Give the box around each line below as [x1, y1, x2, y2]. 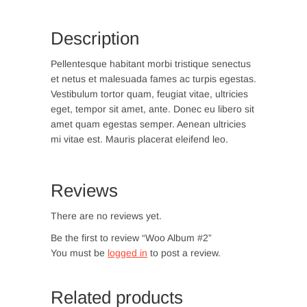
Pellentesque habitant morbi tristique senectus [51, 58, 251, 69]
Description [51, 27, 139, 49]
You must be [51, 247, 108, 258]
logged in [108, 247, 147, 258]
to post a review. [147, 247, 221, 258]
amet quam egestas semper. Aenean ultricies [51, 118, 246, 130]
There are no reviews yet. [51, 210, 162, 221]
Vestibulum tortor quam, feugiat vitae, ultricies [51, 88, 248, 99]
